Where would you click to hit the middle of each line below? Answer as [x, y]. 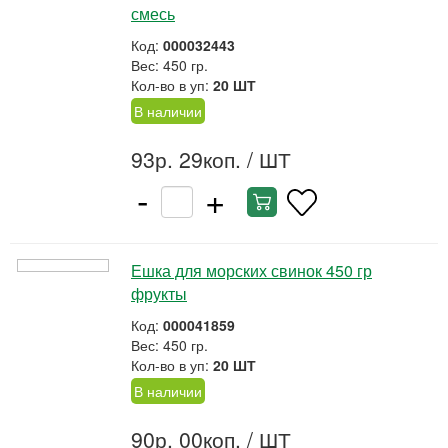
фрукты [159, 293]
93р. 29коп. [186, 159]
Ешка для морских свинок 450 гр [251, 270]
